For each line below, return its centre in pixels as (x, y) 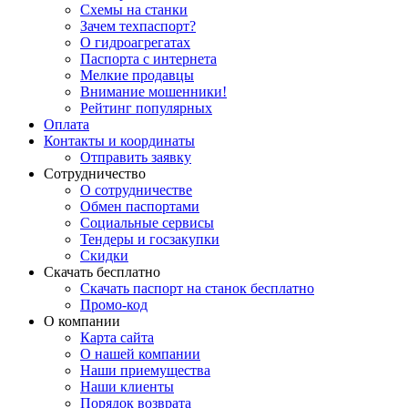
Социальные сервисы (147, 223)
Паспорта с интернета (148, 59)
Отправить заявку (136, 158)
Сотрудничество (95, 174)
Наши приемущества (145, 371)
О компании (82, 321)
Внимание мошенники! (153, 92)
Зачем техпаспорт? (138, 26)
